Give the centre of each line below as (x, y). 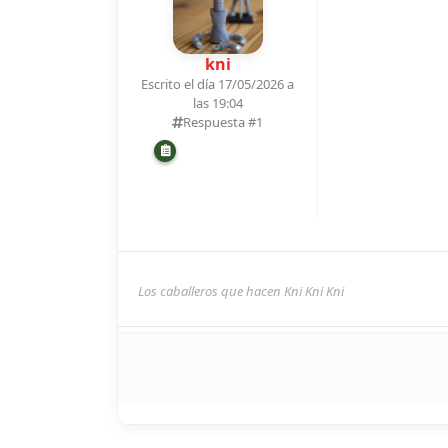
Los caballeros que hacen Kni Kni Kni (241, 290)
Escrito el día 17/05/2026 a (217, 83)
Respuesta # (219, 121)
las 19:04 (217, 102)
